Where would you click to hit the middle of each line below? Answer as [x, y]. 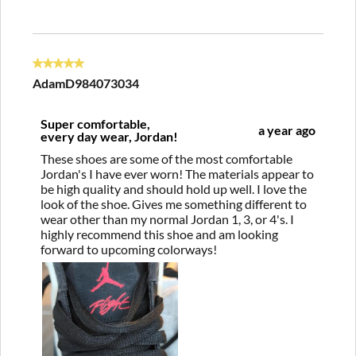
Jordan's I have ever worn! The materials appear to [177, 173]
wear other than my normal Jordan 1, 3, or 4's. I [167, 219]
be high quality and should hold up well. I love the [174, 188]
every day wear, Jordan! [109, 136]
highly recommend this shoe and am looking [159, 234]
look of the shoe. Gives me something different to [174, 203]
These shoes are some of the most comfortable [166, 158]
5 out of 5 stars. [74, 67]
